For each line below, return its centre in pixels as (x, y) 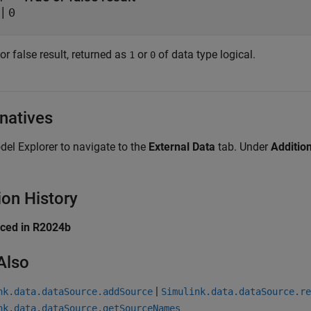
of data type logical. (205, 54)
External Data (182, 147)
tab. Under (243, 147)
